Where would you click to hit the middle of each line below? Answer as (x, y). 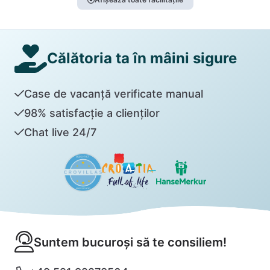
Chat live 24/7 (60, 132)
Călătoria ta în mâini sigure (142, 58)
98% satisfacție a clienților (92, 113)
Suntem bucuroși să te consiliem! (130, 242)
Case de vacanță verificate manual (113, 93)
